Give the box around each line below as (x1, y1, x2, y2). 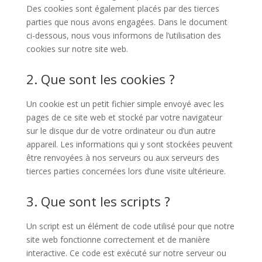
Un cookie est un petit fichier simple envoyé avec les (26, 98, 224, 109)
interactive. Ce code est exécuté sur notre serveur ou (26, 247, 226, 258)
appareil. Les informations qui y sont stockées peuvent (26, 139, 233, 150)
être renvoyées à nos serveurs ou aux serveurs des (26, 152, 219, 163)
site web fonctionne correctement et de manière (26, 234, 210, 245)
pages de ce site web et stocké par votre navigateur (26, 112, 222, 123)
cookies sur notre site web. (26, 43, 128, 54)
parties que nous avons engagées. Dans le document (26, 16, 227, 27)
